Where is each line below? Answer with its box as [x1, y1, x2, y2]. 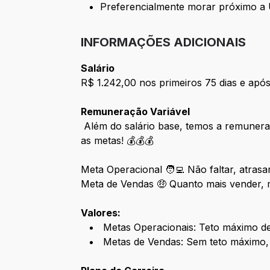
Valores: [81, 207, 121, 219]
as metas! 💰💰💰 [81, 134, 154, 147]
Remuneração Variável [81, 105, 190, 118]
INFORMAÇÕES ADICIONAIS [81, 35, 246, 50]
